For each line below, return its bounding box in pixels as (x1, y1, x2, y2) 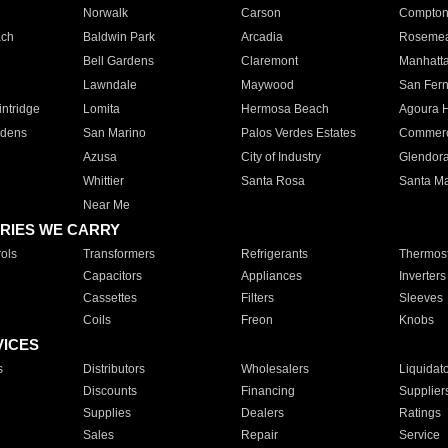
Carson (240, 6, 281, 20)
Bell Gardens (82, 54, 154, 68)
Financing (240, 384, 295, 398)
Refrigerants (240, 247, 308, 261)
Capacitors (82, 269, 142, 283)
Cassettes (82, 291, 137, 305)
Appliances (240, 269, 302, 283)
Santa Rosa (240, 174, 305, 188)
